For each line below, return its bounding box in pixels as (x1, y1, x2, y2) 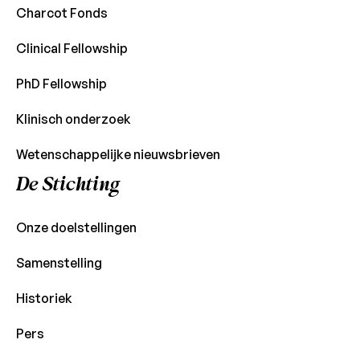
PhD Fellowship (15, 76, 107, 92)
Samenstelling (15, 255, 102, 272)
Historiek (15, 290, 72, 307)
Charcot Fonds (15, 5, 108, 22)
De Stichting (15, 169, 120, 201)
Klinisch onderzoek (15, 111, 131, 128)
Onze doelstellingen (15, 219, 137, 236)
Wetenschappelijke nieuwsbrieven (15, 146, 220, 163)
